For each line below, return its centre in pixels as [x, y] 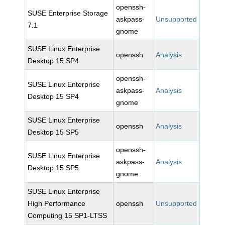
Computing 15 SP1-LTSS [68, 215]
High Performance [57, 203]
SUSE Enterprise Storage [68, 13]
